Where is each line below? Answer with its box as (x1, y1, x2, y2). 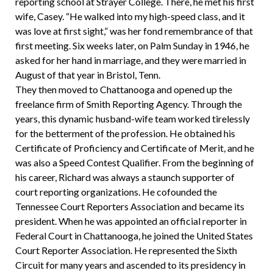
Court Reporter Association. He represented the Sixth (15, 244, 237, 257)
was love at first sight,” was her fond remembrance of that (15, 25, 253, 37)
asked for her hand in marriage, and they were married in (15, 54, 246, 66)
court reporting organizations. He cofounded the (15, 186, 217, 198)
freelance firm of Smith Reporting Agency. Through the (15, 98, 242, 110)
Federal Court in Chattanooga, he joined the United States (15, 230, 253, 242)
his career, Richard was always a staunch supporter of (15, 171, 235, 183)
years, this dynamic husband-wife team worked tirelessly (15, 113, 250, 125)
